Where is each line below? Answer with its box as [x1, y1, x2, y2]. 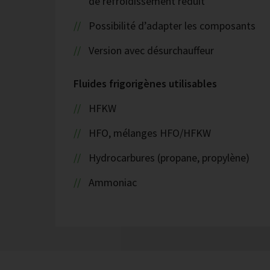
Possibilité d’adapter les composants [88, 19, 256, 33]
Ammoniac [88, 175, 137, 189]
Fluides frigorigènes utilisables [74, 77, 217, 90]
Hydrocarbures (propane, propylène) [88, 151, 250, 165]
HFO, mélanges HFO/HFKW [88, 126, 211, 140]
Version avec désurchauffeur [88, 43, 214, 57]
